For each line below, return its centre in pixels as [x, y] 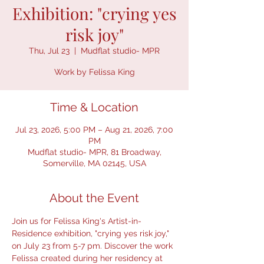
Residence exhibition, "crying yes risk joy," [92, 234]
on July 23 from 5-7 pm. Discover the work [93, 246]
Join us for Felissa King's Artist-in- [77, 221]
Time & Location [94, 108]
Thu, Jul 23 [49, 51]
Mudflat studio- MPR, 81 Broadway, [94, 152]
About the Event [94, 198]
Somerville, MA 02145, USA [94, 164]
